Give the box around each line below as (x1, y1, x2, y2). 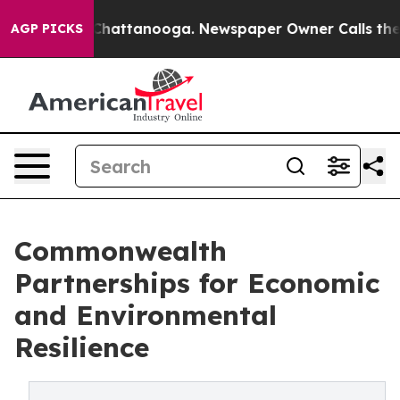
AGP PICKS (11, 21, 83, 37)
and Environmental (14, 298, 277, 332)
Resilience (14, 330, 149, 364)
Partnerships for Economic (14, 266, 379, 300)
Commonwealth (14, 234, 227, 268)
